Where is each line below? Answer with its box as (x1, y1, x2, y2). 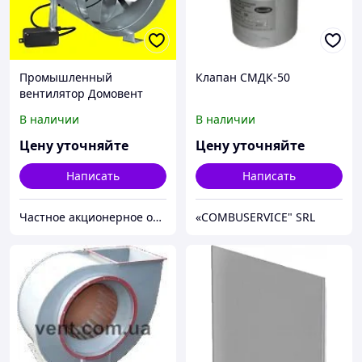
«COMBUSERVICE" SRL (196, 209, 315, 225)
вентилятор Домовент (19, 86, 143, 102)
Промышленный (19, 69, 112, 86)
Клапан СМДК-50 (196, 69, 290, 86)
